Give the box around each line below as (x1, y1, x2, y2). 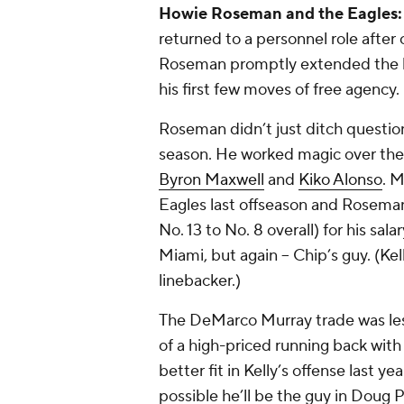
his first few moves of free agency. (159, 79, 399, 101)
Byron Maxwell (159, 170, 264, 191)
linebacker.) (159, 271, 241, 292)
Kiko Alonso (298, 170, 382, 191)
